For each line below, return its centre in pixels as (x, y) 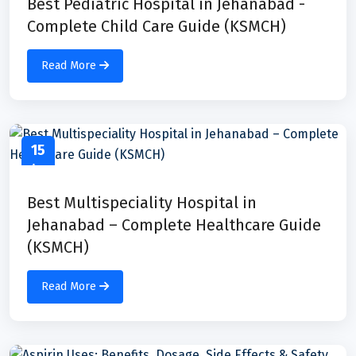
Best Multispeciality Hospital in (142, 202)
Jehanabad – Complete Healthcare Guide (174, 224)
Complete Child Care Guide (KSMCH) (157, 26)
